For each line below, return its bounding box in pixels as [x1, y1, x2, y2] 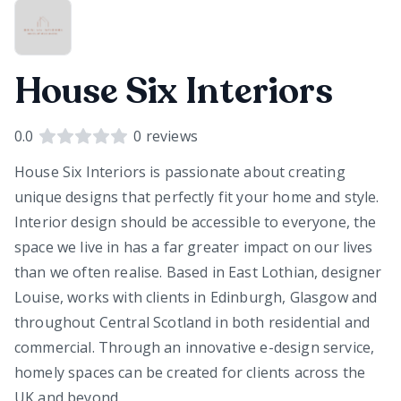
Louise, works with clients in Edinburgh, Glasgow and [14, 286, 378, 307]
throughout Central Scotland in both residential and [14, 311, 371, 332]
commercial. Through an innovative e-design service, [14, 337, 375, 357]
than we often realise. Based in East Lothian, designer [14, 261, 382, 282]
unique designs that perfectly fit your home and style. [14, 186, 380, 207]
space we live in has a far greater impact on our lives [14, 236, 373, 257]
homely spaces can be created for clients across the [14, 362, 366, 382]
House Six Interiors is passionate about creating [14, 161, 346, 182]
